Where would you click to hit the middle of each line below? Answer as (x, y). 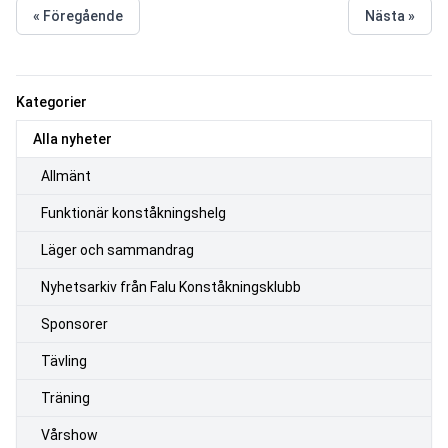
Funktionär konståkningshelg (133, 212)
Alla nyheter (72, 138)
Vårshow (69, 434)
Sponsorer (74, 323)
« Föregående (78, 15)
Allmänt (66, 175)
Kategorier (51, 101)
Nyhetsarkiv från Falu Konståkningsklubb (171, 286)
